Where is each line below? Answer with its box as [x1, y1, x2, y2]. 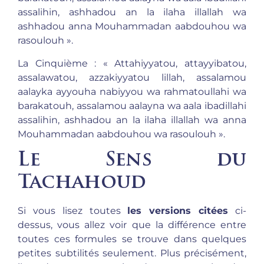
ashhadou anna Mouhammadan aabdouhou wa [18, 21, 246, 32]
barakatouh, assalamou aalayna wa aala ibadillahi [18, 100, 246, 111]
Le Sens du [18, 151, 246, 171]
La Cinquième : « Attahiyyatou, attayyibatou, [18, 57, 246, 69]
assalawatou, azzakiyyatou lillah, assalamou [18, 71, 246, 83]
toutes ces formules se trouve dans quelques [18, 233, 246, 245]
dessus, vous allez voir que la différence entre [18, 219, 246, 231]
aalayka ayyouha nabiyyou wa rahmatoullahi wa [18, 85, 246, 97]
